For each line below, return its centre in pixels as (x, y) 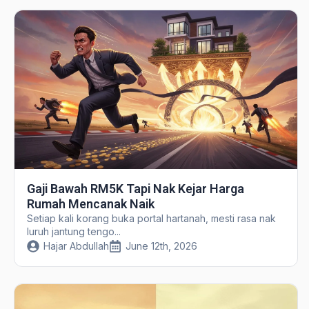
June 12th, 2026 (161, 246)
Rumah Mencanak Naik (90, 204)
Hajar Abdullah (76, 246)
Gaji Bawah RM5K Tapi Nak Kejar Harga (135, 189)
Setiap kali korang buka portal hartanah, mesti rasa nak (151, 219)
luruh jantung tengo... (73, 232)
